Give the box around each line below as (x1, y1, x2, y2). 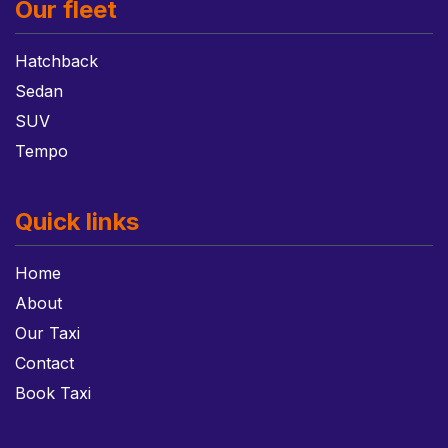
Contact (15, 353, 74, 373)
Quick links (15, 207, 139, 236)
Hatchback (15, 51, 98, 71)
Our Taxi (15, 323, 80, 343)
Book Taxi (15, 383, 91, 403)
